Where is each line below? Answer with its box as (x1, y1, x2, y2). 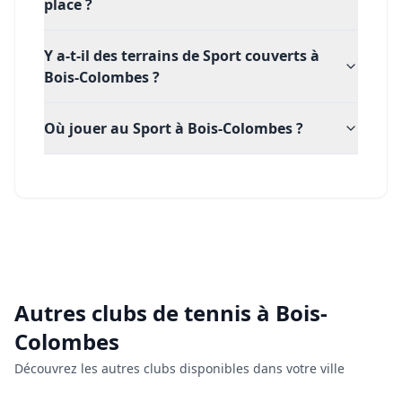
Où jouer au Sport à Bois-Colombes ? (44, 118, 303, 138)
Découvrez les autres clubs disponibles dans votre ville (14, 360, 345, 377)
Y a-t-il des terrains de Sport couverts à (44, 46, 319, 66)
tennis (184, 298, 251, 328)
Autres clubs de (14, 298, 184, 328)
